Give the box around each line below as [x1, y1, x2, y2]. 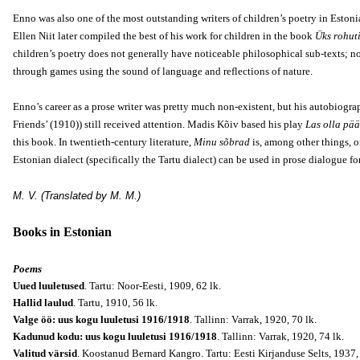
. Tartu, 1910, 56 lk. [73, 297, 162, 309]
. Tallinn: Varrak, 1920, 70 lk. [190, 313, 317, 325]
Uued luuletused [13, 280, 84, 292]
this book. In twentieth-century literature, [13, 136, 194, 148]
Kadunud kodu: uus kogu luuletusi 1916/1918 [13, 330, 217, 342]
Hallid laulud [13, 297, 73, 309]
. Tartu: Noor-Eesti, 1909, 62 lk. [84, 280, 221, 292]
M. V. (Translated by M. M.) [13, 190, 141, 202]
